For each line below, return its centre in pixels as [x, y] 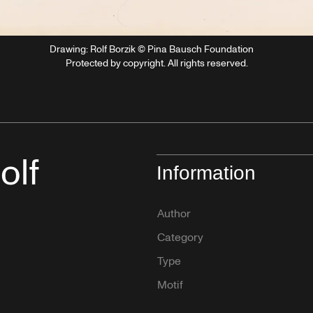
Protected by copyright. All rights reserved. [156, 63]
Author [174, 213]
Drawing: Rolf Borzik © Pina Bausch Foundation [151, 49]
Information [206, 173]
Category [180, 237]
